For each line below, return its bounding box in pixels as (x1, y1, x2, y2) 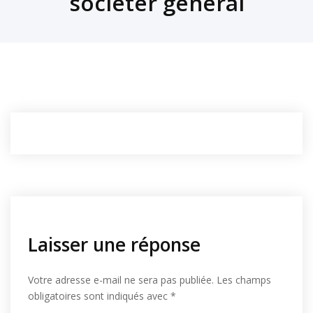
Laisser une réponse (28, 232, 201, 257)
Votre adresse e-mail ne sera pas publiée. (28, 273, 214, 286)
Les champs (217, 273, 271, 286)
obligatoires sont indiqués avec (28, 289, 170, 303)
